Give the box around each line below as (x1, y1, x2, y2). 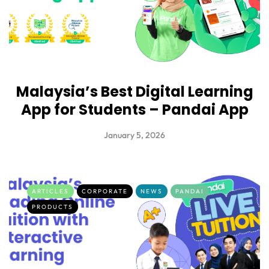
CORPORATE (82, 187, 128, 196)
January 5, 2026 (104, 130, 165, 141)
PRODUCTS (32, 203, 73, 211)
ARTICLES (32, 187, 69, 196)
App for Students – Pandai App (20, 100, 249, 120)
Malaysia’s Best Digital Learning (16, 82, 253, 102)
